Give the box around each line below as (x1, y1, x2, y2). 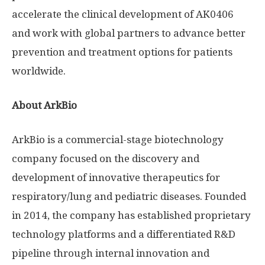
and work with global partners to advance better (12, 27, 245, 39)
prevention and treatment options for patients (12, 46, 232, 58)
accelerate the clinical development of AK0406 (12, 8, 234, 20)
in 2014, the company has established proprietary (12, 209, 251, 221)
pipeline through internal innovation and (12, 247, 209, 259)
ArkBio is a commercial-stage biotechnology (12, 134, 224, 146)
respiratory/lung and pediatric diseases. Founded (12, 190, 246, 202)
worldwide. (12, 65, 66, 77)
